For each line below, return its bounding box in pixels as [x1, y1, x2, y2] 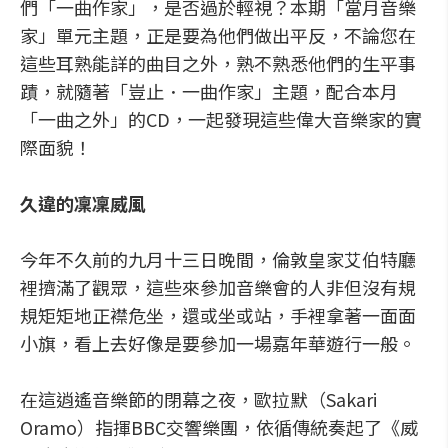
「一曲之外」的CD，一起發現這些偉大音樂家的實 [20, 106, 422, 132]
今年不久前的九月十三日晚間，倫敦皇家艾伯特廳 [20, 246, 416, 272]
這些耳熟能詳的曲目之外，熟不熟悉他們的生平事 [20, 50, 416, 76]
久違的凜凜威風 [20, 190, 146, 216]
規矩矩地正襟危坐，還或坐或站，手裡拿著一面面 [20, 302, 416, 328]
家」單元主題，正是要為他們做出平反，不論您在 [20, 22, 416, 48]
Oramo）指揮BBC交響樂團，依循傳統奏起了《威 [20, 414, 418, 440]
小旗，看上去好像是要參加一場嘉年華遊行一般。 [20, 330, 416, 356]
